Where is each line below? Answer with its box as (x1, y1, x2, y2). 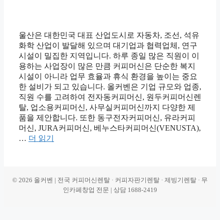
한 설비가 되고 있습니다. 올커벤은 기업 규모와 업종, (19, 82, 201, 91)
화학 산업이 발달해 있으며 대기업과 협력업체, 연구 (19, 41, 197, 50)
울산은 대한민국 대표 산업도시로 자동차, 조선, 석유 (19, 31, 199, 40)
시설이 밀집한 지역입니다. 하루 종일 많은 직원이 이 (19, 52, 199, 60)
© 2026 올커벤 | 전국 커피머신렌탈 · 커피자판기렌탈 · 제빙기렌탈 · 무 (12, 176, 208, 184)
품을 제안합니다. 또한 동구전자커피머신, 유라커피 (19, 113, 195, 122)
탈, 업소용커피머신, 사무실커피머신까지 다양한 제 (19, 103, 195, 112)
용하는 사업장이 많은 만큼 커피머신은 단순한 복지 (19, 62, 195, 71)
